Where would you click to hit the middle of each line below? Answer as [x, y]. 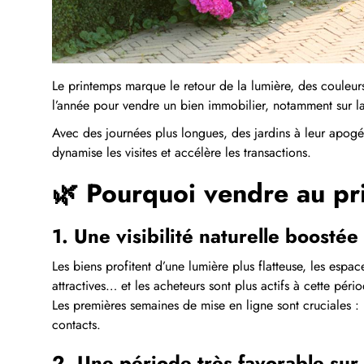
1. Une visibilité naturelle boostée [205, 236]
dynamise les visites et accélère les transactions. [182, 152]
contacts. [76, 324]
